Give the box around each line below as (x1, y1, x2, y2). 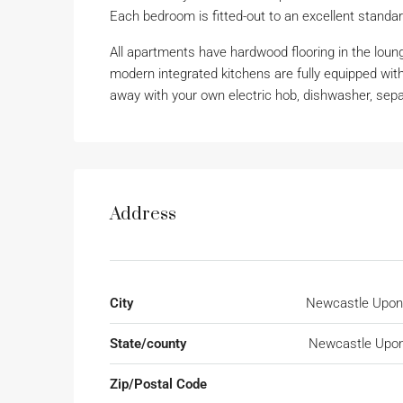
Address (110, 203, 176, 227)
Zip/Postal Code (110, 376, 207, 393)
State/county (110, 336, 186, 353)
